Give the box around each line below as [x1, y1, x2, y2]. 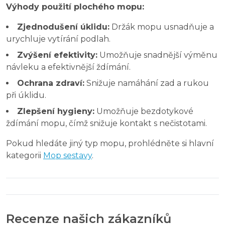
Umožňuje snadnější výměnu [97, 50, 217, 60]
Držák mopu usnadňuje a [109, 22, 214, 32]
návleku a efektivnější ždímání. [6, 62, 131, 72]
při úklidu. [6, 90, 46, 100]
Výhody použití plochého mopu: [6, 2, 144, 12]
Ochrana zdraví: [17, 78, 84, 88]
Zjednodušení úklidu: [17, 22, 109, 32]
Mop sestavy [43, 150, 92, 160]
